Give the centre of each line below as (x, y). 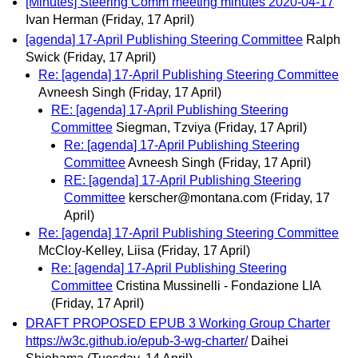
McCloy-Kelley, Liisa (96, 250)
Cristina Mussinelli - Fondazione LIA (218, 285)
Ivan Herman (62, 19)
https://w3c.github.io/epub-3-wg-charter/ (137, 340)
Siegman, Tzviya (163, 127)
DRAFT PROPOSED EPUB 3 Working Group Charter (178, 323)
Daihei (270, 340)
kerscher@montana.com (198, 197)
